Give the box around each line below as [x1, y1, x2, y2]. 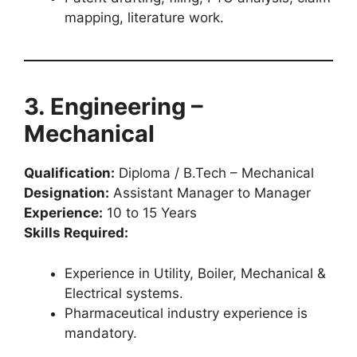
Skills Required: [24, 225, 128, 241]
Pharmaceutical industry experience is [65, 304, 308, 321]
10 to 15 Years [103, 205, 197, 221]
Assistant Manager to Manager [109, 185, 311, 201]
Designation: [24, 185, 109, 201]
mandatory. [65, 324, 137, 341]
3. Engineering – [24, 92, 203, 120]
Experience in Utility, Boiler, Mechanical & [65, 265, 326, 281]
